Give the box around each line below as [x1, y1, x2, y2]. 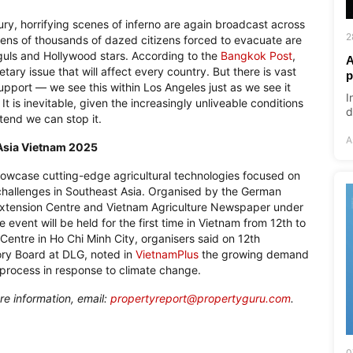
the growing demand [201, 247, 309, 261]
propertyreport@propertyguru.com [110, 291, 291, 305]
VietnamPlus [135, 247, 202, 261]
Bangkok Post [220, 48, 292, 62]
